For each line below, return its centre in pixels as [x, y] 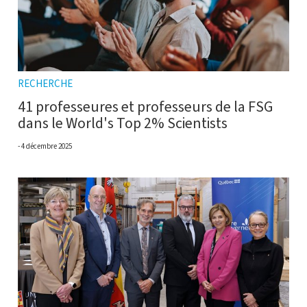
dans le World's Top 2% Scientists [123, 123]
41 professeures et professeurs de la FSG [145, 106]
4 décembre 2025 [47, 146]
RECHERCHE [45, 83]
